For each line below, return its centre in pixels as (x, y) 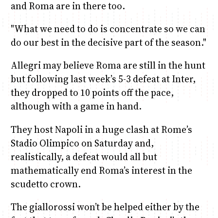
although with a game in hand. (76, 106)
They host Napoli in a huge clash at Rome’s (101, 129)
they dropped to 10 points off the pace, (92, 93)
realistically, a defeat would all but (84, 156)
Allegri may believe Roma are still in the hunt (108, 65)
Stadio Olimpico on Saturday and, (82, 143)
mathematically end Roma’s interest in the (101, 170)
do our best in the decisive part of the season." (108, 43)
